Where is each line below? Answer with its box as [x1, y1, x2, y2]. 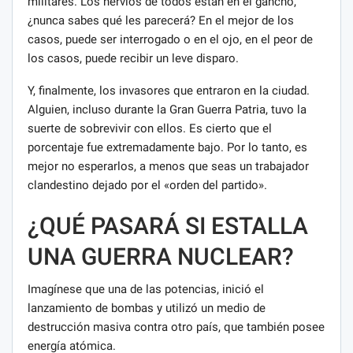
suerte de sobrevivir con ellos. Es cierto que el [28, 121, 272, 136]
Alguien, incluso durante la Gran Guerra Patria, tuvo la [28, 102, 307, 117]
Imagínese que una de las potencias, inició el [28, 281, 264, 296]
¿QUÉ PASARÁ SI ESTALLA [28, 211, 308, 240]
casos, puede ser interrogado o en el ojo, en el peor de [28, 32, 313, 46]
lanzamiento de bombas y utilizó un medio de [28, 300, 266, 315]
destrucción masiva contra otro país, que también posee [28, 319, 325, 334]
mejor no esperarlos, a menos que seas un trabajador [28, 158, 309, 173]
